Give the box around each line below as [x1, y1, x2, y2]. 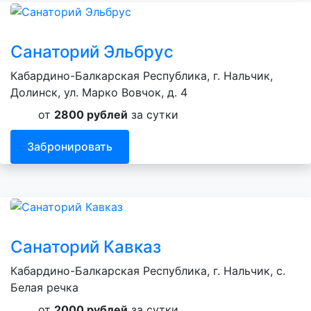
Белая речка [10, 280, 78, 294]
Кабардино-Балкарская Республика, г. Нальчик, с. [10, 263, 285, 278]
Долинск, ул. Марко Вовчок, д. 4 [10, 85, 187, 99]
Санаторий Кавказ [10, 236, 161, 257]
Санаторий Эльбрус [10, 41, 174, 62]
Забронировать [27, 140, 112, 154]
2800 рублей [54, 107, 128, 121]
